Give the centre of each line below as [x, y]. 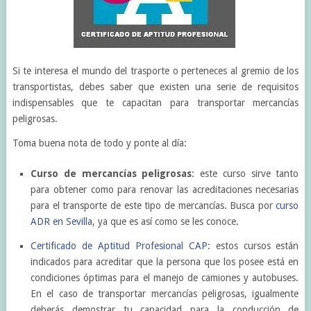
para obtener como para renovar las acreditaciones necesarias [165, 190]
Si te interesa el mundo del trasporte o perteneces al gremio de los [155, 71]
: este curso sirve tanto [245, 174]
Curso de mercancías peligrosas [111, 174]
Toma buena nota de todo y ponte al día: [99, 143]
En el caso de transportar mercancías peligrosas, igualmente [165, 294]
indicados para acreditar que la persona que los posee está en [165, 262]
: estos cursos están [253, 246]
